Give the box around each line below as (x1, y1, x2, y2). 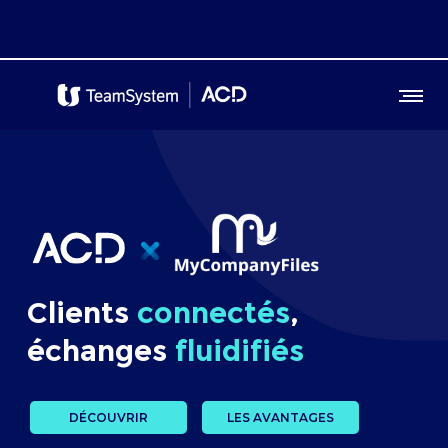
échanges (27, 333, 175, 368)
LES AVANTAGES (226, 410, 334, 425)
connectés (137, 295, 290, 330)
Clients (27, 295, 137, 330)
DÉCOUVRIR (68, 410, 148, 425)
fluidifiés (175, 333, 304, 368)
